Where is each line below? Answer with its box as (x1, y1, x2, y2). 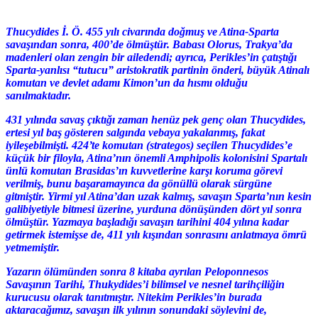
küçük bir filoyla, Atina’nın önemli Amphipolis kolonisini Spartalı (6, 151, 307, 164)
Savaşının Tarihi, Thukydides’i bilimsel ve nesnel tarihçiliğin (6, 278, 285, 290)
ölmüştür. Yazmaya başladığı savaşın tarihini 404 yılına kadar (6, 215, 289, 228)
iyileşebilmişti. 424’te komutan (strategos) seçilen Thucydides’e (6, 138, 292, 151)
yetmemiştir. (6, 241, 60, 253)
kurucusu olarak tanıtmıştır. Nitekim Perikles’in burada (6, 290, 262, 303)
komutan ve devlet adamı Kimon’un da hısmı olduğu (6, 76, 248, 89)
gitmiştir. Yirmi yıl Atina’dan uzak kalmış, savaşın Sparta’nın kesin (6, 190, 312, 202)
